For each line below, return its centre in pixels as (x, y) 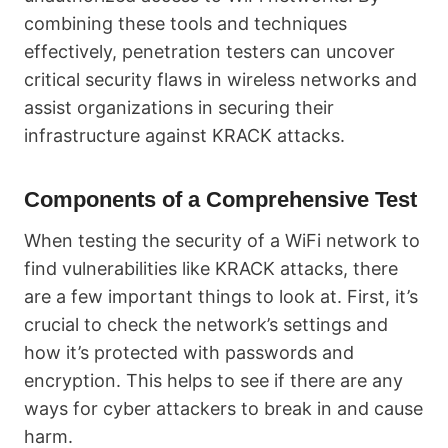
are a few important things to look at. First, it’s (221, 296)
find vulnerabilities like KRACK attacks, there (211, 268)
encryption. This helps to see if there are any (213, 380)
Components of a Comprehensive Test (220, 199)
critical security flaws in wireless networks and (220, 79)
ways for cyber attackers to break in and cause (223, 408)
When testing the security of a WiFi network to (222, 240)
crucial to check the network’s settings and (206, 324)
